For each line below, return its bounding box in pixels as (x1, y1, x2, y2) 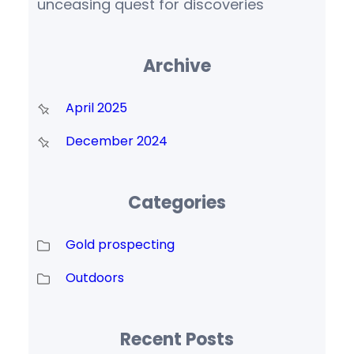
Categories (128, 190, 226, 215)
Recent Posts (120, 326, 234, 352)
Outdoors (65, 269, 124, 287)
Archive (143, 54, 211, 79)
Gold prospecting (65, 235, 175, 254)
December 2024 (65, 132, 168, 151)
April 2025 (65, 99, 127, 118)
